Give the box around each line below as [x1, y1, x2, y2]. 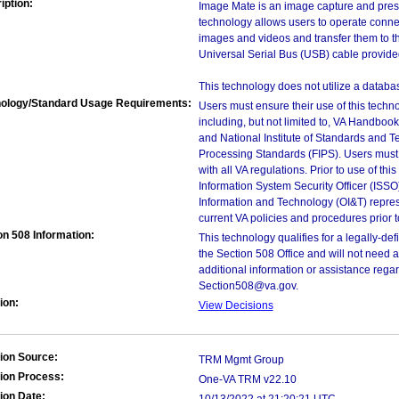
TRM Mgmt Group [198, 354, 284, 366]
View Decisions [198, 299, 273, 312]
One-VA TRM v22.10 [198, 373, 297, 386]
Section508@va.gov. [198, 280, 298, 292]
